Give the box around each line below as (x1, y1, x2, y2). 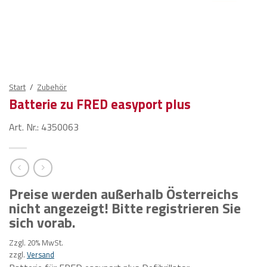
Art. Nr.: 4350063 (9, 119, 79, 134)
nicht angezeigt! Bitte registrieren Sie (9, 197, 241, 219)
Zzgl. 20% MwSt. (9, 237, 63, 249)
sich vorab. (9, 212, 76, 234)
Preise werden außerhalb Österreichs (9, 183, 238, 205)
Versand (27, 249, 54, 261)
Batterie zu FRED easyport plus (9, 94, 191, 114)
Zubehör (37, 81, 67, 93)
